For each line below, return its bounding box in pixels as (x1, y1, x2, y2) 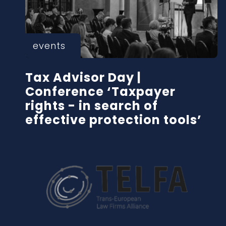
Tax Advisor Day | (25, 69, 141, 86)
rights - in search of (25, 97, 158, 114)
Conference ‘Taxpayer (25, 83, 176, 100)
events (33, 39, 66, 52)
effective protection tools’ (25, 111, 202, 128)
